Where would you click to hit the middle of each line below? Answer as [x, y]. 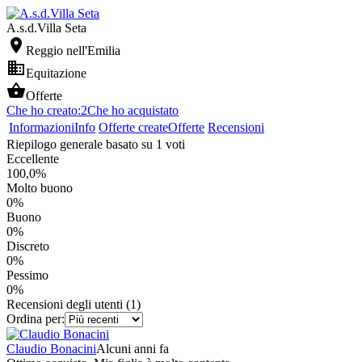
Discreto [28, 246]
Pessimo [27, 275]
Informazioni [42, 127]
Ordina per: [36, 319]
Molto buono [40, 188]
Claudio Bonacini [51, 349]
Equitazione [56, 73]
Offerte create [133, 127]
